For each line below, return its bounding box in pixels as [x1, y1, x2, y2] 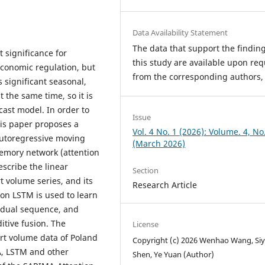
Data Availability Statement [132, 27, 228, 38]
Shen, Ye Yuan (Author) [132, 248, 215, 260]
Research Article [132, 179, 198, 190]
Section [132, 164, 159, 176]
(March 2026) [132, 137, 186, 149]
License [132, 218, 159, 230]
